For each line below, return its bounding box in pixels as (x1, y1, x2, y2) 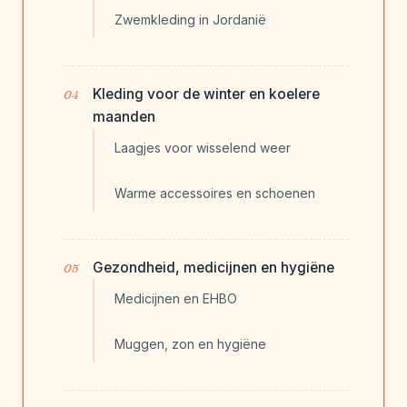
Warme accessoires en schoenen (114, 185, 315, 202)
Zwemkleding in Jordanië (114, 12, 266, 28)
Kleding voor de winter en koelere (93, 85, 320, 104)
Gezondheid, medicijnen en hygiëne (93, 259, 334, 277)
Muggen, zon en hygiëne (114, 336, 266, 352)
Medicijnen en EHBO (114, 291, 237, 307)
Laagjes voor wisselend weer (114, 140, 291, 156)
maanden (93, 108, 155, 126)
